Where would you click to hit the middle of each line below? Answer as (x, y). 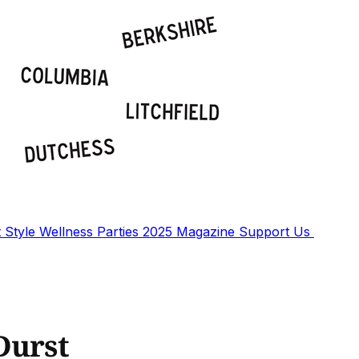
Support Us (276, 232)
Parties (120, 232)
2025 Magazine (191, 232)
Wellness (68, 232)
